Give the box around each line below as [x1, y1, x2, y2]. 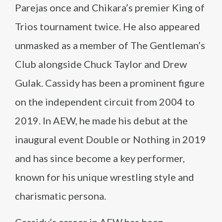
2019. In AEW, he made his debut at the [15, 114, 188, 126]
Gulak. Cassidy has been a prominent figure [15, 77, 205, 89]
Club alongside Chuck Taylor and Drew [15, 58, 187, 70]
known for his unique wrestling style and [15, 171, 194, 183]
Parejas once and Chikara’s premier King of [15, 1, 205, 13]
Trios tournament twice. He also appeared [15, 20, 200, 32]
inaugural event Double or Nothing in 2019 [15, 133, 206, 145]
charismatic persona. [15, 190, 106, 202]
